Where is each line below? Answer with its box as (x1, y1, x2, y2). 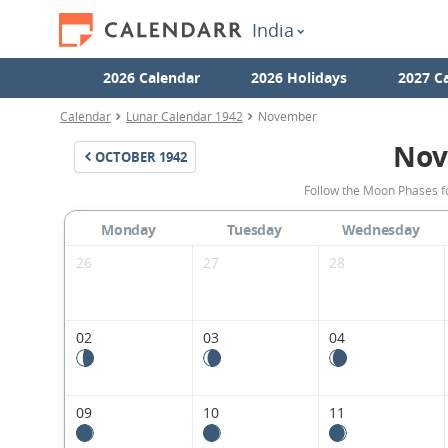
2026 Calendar (102, 68, 200, 87)
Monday (101, 220, 156, 240)
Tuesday (227, 220, 282, 240)
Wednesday (341, 220, 420, 240)
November (258, 108, 317, 124)
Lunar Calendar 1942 (126, 108, 243, 124)
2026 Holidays (250, 68, 347, 87)
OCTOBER (95, 148, 156, 166)
